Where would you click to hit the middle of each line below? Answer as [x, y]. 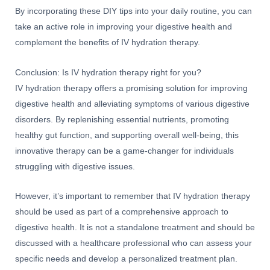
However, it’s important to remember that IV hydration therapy [133, 196]
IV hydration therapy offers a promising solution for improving [131, 88]
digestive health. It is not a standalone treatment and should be [135, 228]
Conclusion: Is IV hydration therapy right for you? [108, 72]
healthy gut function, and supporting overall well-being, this [127, 135]
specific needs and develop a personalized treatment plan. [126, 259]
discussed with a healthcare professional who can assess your [133, 243]
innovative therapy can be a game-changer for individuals [124, 151]
